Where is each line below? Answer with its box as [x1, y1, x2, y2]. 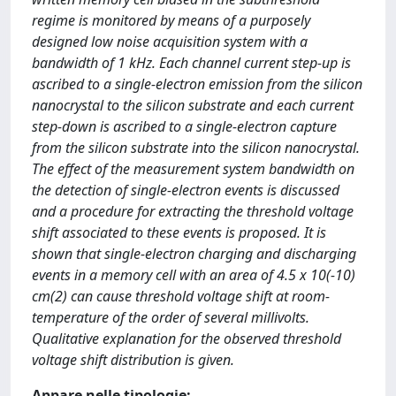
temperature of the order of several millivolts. [32, 308, 309, 327]
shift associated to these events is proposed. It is [32, 223, 326, 242]
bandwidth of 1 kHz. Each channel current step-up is [32, 53, 351, 72]
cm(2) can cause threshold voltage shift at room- [32, 286, 330, 306]
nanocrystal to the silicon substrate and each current [32, 95, 354, 115]
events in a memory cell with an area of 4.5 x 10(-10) [32, 265, 355, 285]
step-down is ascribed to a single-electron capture [32, 117, 337, 136]
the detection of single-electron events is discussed [32, 180, 339, 200]
